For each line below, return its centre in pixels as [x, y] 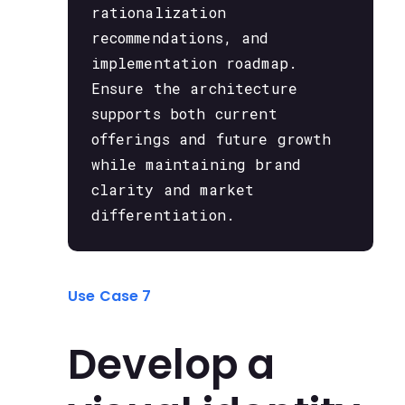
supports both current [184, 114]
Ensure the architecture [194, 89]
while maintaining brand [196, 165]
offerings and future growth [211, 139]
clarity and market [173, 190]
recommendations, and [180, 38]
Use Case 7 [110, 296]
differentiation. [163, 215]
